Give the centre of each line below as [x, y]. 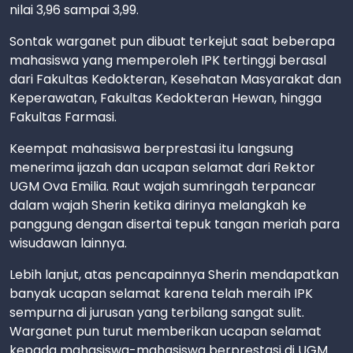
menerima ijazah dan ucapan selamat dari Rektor [162, 167]
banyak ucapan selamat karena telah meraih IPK [161, 293]
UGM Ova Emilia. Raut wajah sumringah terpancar [163, 186]
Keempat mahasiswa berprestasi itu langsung [151, 148]
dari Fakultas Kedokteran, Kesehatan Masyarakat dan [175, 79]
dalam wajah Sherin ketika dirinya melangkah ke [158, 205]
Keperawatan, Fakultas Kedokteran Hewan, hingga [165, 98]
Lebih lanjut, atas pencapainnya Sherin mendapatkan [174, 274]
